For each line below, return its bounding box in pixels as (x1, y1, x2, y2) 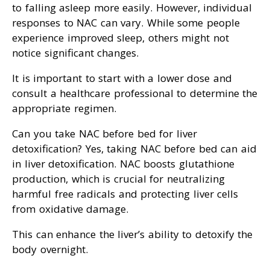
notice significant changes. (12, 46, 139, 60)
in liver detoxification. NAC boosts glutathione (12, 157, 234, 171)
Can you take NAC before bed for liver (12, 127, 197, 141)
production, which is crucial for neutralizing (12, 172, 225, 186)
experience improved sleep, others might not (12, 31, 229, 45)
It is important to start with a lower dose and (12, 71, 232, 86)
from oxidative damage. (12, 202, 128, 216)
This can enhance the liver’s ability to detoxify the (12, 227, 253, 242)
